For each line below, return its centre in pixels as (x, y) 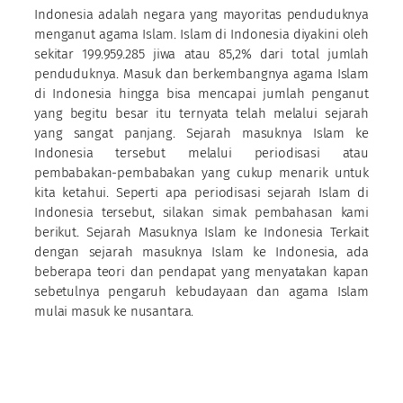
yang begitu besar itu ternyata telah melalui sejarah (201, 113)
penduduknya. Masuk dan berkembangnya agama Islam (201, 73)
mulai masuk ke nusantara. (116, 311)
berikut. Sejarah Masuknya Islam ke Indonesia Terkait (201, 232)
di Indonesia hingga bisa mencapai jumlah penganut (201, 93)
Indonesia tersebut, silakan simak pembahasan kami (201, 212)
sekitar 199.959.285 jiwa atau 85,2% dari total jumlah (201, 54)
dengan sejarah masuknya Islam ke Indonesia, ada (201, 251)
